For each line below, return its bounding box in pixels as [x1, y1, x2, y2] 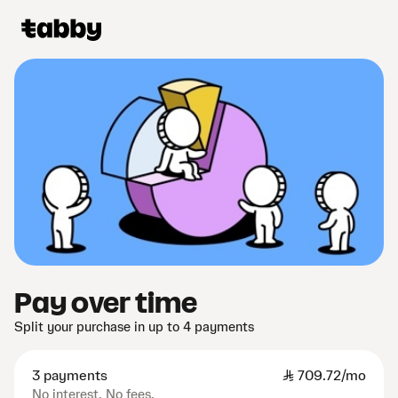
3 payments [32, 369, 107, 384]
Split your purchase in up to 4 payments [14, 321, 254, 335]
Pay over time [14, 290, 198, 318]
